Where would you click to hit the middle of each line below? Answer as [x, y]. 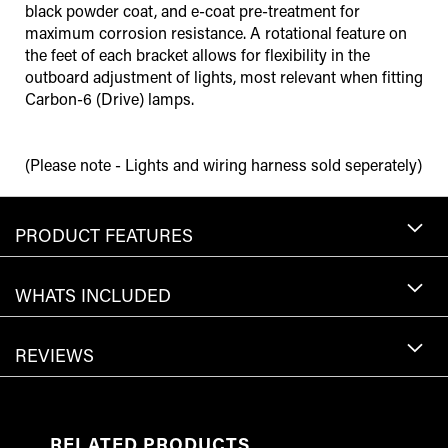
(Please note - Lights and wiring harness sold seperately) [223, 165]
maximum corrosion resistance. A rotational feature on [216, 33]
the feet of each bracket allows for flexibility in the [197, 55]
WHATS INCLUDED [93, 295]
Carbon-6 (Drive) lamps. [109, 99]
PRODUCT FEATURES [104, 235]
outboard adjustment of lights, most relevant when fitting [224, 77]
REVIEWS [54, 355]
